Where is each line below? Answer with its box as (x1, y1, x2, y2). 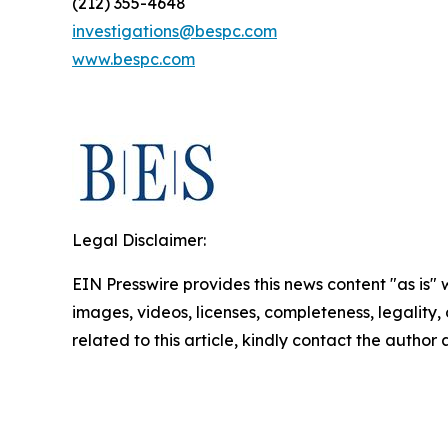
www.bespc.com (72, 49, 195, 70)
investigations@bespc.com (72, 21, 277, 42)
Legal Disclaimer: (72, 230, 206, 251)
